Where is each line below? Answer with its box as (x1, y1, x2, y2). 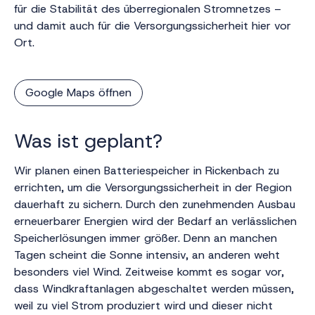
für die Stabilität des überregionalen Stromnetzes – (14, 1, 281, 16)
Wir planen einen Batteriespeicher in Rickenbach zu (14, 163, 279, 178)
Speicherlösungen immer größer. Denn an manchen (14, 231, 277, 245)
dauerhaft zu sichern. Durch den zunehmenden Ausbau (14, 197, 295, 212)
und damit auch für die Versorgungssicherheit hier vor (14, 18, 291, 33)
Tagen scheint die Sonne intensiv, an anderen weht (14, 247, 280, 262)
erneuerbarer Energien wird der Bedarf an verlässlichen (14, 214, 297, 229)
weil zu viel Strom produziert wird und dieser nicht (14, 298, 273, 313)
